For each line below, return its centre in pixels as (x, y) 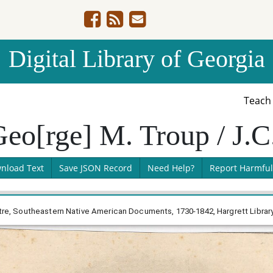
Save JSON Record (95, 168)
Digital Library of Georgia (136, 59)
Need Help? (171, 168)
